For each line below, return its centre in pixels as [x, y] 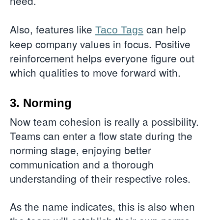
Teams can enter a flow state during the [101, 135]
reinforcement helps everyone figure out [102, 58]
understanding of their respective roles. [100, 178]
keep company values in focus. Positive [100, 43]
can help [166, 29]
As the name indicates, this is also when [102, 206]
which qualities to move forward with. [97, 72]
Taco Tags [119, 29]
